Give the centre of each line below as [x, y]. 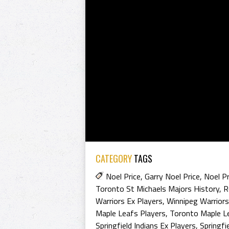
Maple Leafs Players [131, 213]
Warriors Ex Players [129, 201]
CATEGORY [114, 158]
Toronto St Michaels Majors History [157, 189]
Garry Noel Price [172, 176]
